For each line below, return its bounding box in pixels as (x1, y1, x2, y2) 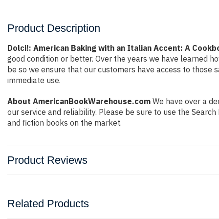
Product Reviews (7, 154, 88, 166)
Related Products (7, 197, 89, 210)
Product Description (7, 22, 100, 34)
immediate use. (7, 75, 61, 85)
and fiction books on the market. (7, 118, 122, 128)
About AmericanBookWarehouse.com (7, 96, 151, 106)
